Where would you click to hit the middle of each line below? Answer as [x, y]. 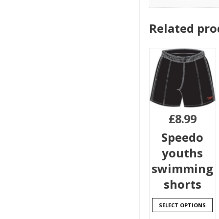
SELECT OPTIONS [183, 205]
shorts [182, 184]
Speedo [183, 137]
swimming [183, 168]
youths [183, 153]
